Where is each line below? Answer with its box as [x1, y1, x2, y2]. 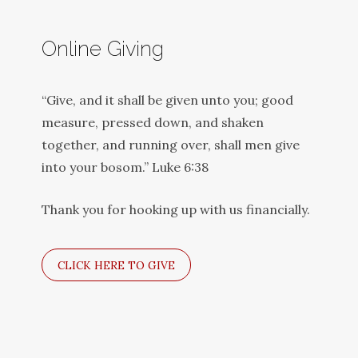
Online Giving [42, 36, 165, 61]
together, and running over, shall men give [42, 136, 300, 153]
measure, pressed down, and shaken [42, 113, 265, 130]
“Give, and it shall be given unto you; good [42, 91, 294, 108]
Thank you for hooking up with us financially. [42, 201, 311, 217]
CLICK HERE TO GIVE [58, 257, 176, 272]
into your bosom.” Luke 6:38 [42, 158, 209, 175]
